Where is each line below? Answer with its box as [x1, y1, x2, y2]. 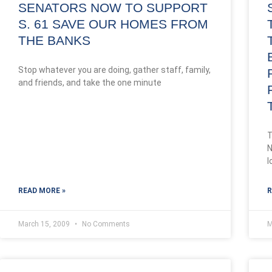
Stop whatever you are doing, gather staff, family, [18, 65, 211, 75]
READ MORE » [18, 186, 66, 195]
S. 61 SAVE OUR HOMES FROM [18, 17, 208, 31]
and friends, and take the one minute [18, 78, 161, 87]
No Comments [80, 220, 130, 228]
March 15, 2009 [18, 220, 72, 228]
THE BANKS [18, 33, 90, 47]
